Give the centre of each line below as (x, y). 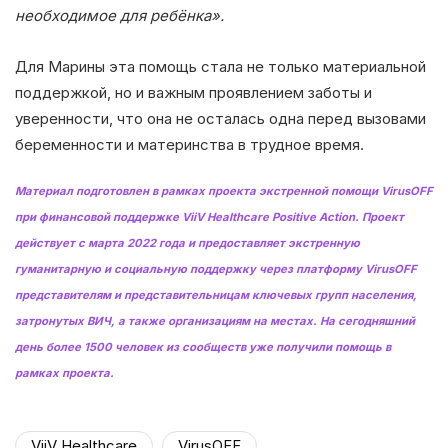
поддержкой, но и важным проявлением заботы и (193, 92)
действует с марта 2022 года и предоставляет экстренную (187, 242)
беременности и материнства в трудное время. (189, 144)
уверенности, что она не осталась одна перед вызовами (220, 118)
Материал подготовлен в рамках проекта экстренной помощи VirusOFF (224, 190)
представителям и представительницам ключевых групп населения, (216, 294)
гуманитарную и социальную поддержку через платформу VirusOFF (216, 268)
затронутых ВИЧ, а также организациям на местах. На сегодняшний (215, 320)
